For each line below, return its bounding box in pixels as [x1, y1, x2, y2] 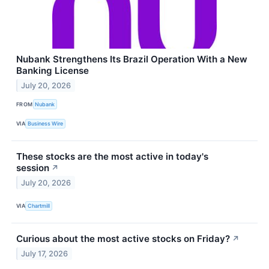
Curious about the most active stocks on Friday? [16, 233, 230, 245]
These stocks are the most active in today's [16, 150, 208, 162]
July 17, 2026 [21, 249, 68, 258]
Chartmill [28, 202, 50, 210]
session [16, 162, 49, 174]
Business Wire [28, 120, 64, 127]
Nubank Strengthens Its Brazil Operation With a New [16, 53, 247, 65]
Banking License [16, 65, 89, 77]
